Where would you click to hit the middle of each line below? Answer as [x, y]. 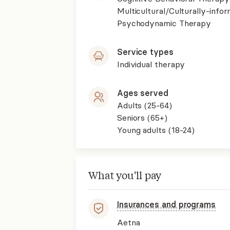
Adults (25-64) [144, 105]
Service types [145, 52]
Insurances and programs [166, 204]
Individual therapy [151, 64]
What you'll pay [125, 175]
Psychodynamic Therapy [164, 23]
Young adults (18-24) [156, 130]
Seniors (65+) [142, 118]
